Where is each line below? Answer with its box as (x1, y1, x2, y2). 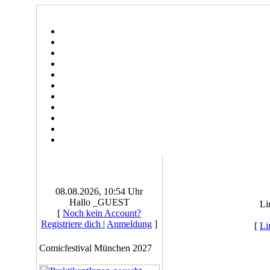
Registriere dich (41, 219, 103, 229)
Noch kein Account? (63, 208, 141, 218)
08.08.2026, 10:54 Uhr (55, 186, 143, 196)
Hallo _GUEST (69, 197, 130, 207)
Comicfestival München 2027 (39, 243, 152, 253)
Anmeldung (107, 219, 152, 229)
